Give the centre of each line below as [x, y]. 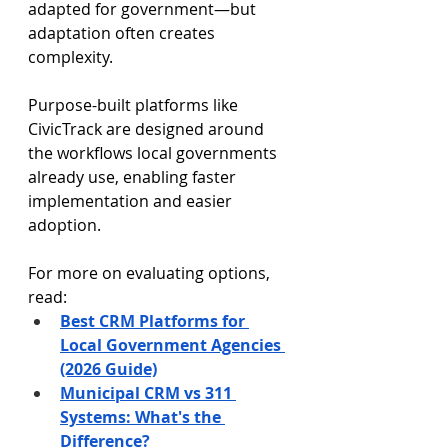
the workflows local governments [154, 153]
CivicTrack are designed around [148, 129]
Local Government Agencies [172, 345]
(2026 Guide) [108, 369]
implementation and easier [132, 201]
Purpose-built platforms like [135, 105]
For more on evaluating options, [151, 273]
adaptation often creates [123, 33]
